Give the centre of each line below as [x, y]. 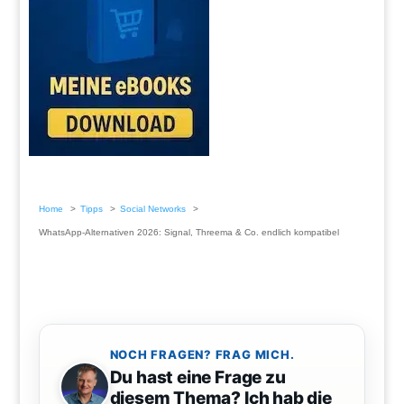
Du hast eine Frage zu [197, 377]
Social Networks [152, 208]
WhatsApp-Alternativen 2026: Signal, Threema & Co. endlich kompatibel [188, 232]
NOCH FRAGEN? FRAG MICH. [202, 354]
